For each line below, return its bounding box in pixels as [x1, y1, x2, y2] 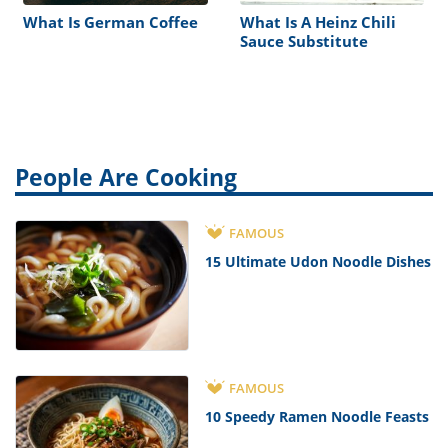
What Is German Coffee [23, 11, 198, 32]
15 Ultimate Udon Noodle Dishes [205, 251, 432, 271]
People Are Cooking [15, 161, 237, 193]
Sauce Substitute [239, 30, 368, 51]
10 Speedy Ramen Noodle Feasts [205, 406, 430, 426]
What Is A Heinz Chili [239, 11, 396, 32]
